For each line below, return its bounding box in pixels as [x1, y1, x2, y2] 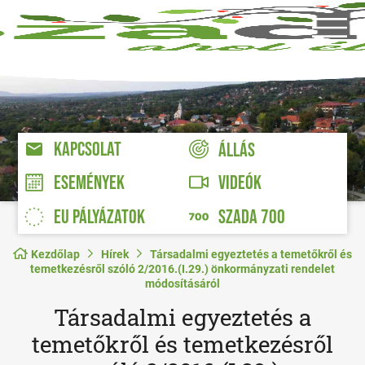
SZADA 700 [218, 205, 285, 230]
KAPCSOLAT [54, 138, 122, 162]
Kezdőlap [31, 248, 80, 262]
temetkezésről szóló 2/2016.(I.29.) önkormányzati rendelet [30, 262, 335, 276]
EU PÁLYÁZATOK [54, 205, 146, 230]
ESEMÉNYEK [54, 171, 125, 196]
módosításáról [145, 277, 220, 291]
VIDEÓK [218, 171, 262, 196]
